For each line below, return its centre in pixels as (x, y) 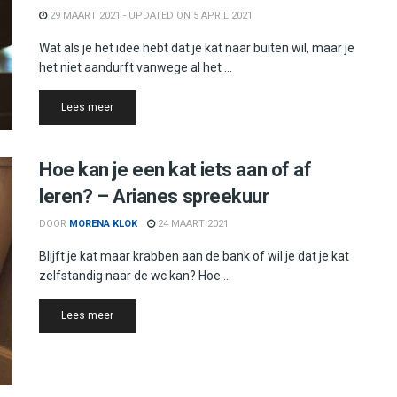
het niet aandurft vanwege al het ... (136, 67)
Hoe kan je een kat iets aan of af (175, 170)
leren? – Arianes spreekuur (154, 197)
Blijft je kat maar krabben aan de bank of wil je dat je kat (194, 257)
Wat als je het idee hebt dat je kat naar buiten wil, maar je (197, 47)
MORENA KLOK (103, 224)
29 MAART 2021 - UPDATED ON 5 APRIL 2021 (150, 15)
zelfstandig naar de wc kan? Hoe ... (135, 276)
